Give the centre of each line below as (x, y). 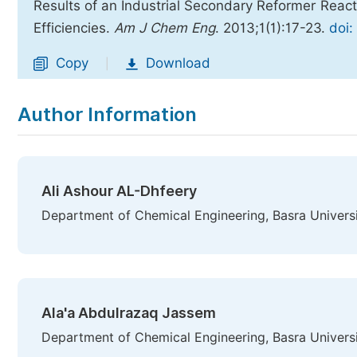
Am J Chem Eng (165, 28)
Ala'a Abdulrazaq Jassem (129, 313)
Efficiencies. (74, 28)
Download (178, 63)
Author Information (107, 114)
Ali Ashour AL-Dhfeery (119, 191)
